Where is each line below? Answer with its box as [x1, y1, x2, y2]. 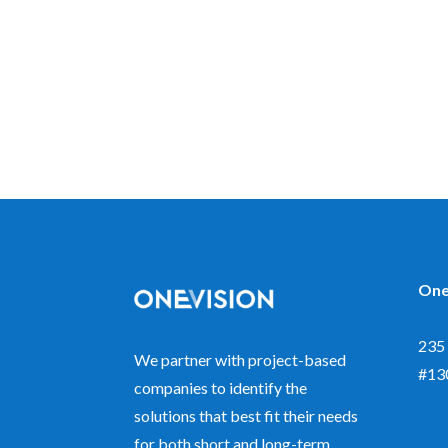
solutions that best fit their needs [134, 406, 359, 426]
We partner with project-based [134, 350, 347, 370]
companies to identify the [134, 378, 308, 398]
